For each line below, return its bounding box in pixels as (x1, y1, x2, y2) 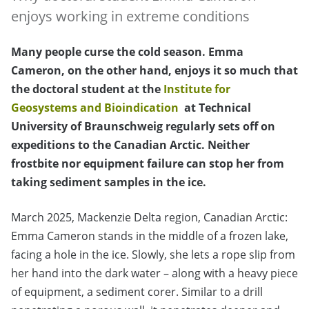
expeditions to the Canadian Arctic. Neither (11, 137, 250, 153)
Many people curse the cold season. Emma (11, 44, 243, 60)
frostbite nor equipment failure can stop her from (11, 156, 284, 172)
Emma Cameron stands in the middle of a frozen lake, (11, 228, 288, 244)
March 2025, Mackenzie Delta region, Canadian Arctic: (11, 210, 288, 226)
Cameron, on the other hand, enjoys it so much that (11, 63, 298, 79)
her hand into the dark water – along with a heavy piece (11, 266, 298, 281)
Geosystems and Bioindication (11, 100, 181, 116)
